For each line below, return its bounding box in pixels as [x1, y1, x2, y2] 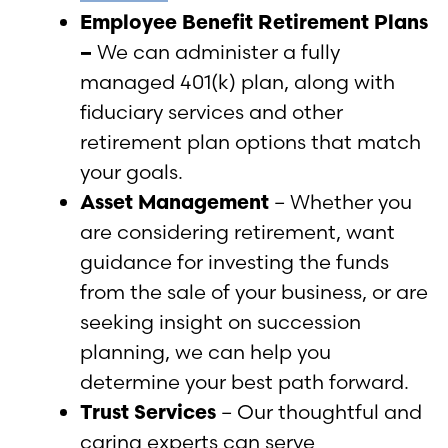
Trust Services [80, 398, 216, 424]
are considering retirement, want [80, 218, 395, 244]
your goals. [80, 158, 183, 184]
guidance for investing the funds [80, 248, 389, 274]
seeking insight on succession [80, 308, 361, 334]
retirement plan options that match [80, 128, 421, 154]
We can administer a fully [97, 38, 340, 64]
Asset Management [80, 188, 269, 214]
